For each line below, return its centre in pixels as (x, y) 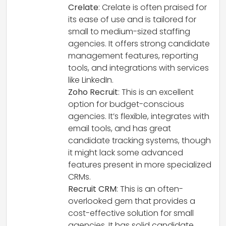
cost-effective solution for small (131, 213)
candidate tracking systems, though (139, 140)
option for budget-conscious (126, 104)
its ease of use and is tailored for (132, 19)
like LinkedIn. (91, 80)
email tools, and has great (120, 128)
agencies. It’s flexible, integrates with (139, 116)
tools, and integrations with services (138, 68)
